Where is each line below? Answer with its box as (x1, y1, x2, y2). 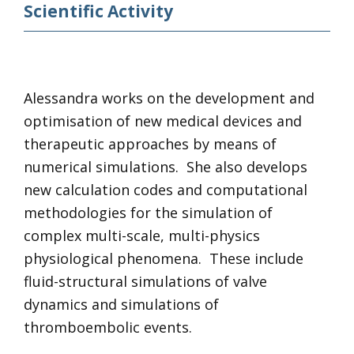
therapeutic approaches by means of (23, 134, 277, 153)
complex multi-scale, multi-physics (23, 226, 260, 245)
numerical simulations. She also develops (23, 157, 307, 176)
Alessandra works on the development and (23, 88, 314, 107)
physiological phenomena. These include (23, 249, 303, 268)
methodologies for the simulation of (23, 203, 273, 222)
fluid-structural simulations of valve (23, 272, 267, 291)
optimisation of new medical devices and (23, 111, 302, 130)
